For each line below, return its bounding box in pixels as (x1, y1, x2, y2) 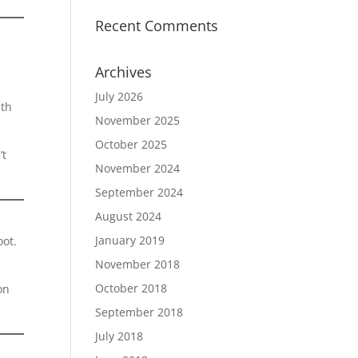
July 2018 (95, 328, 144, 344)
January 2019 (95, 233, 165, 248)
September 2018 (95, 304, 184, 320)
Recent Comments (95, 16, 219, 35)
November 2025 (95, 113, 181, 128)
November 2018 (95, 257, 181, 272)
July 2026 (95, 89, 144, 104)
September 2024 (95, 185, 184, 200)
